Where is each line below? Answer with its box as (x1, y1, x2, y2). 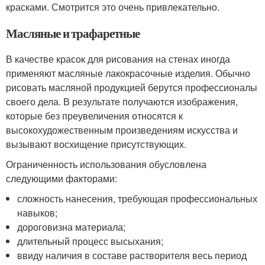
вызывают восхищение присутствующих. (6, 137, 186, 151)
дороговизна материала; (17, 219, 126, 234)
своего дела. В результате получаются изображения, (6, 94, 238, 108)
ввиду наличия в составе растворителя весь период (17, 248, 247, 262)
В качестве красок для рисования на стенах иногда (6, 51, 230, 66)
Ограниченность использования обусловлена (6, 157, 206, 171)
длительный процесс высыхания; (17, 234, 164, 248)
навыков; (17, 205, 58, 219)
